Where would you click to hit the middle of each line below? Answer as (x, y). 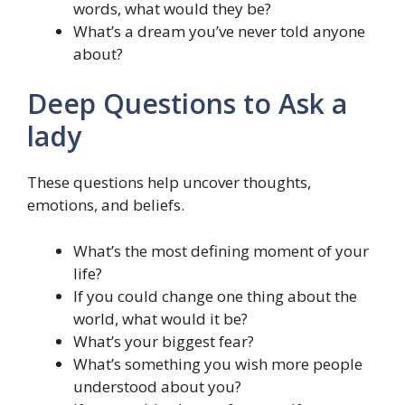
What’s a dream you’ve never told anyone (219, 31)
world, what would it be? (160, 318)
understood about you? (157, 386)
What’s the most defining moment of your (221, 250)
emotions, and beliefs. (106, 205)
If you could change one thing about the (215, 296)
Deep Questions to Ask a (187, 104)
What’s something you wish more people (218, 363)
